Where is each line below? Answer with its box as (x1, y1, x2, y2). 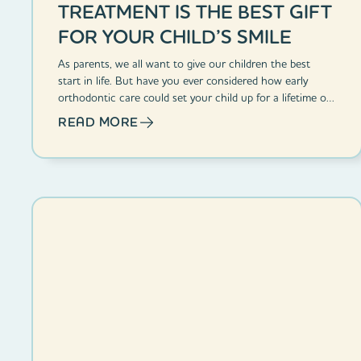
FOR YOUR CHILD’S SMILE (58, 23, 293, 49)
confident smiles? (58, 106, 142, 122)
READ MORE (58, 113, 139, 131)
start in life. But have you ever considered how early (58, 73, 309, 88)
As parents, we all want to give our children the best (58, 56, 311, 71)
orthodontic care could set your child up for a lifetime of (58, 89, 331, 105)
